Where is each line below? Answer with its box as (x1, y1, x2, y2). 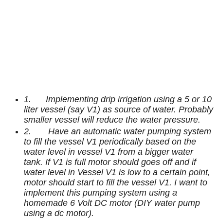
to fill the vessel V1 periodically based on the (24, 137, 197, 147)
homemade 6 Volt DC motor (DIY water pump (24, 198, 200, 208)
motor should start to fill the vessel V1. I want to (24, 178, 208, 188)
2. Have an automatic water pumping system (24, 127, 212, 137)
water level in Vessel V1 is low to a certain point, (24, 167, 211, 178)
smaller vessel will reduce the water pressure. (24, 115, 201, 125)
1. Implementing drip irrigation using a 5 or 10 (24, 94, 212, 105)
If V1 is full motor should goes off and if (45, 157, 197, 167)
